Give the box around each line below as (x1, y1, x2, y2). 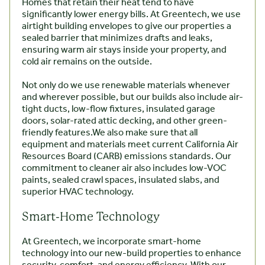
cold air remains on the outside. (22, 53, 154, 72)
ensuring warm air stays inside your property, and (22, 41, 227, 60)
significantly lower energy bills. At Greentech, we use (22, 5, 241, 24)
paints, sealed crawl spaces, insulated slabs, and (22, 171, 219, 190)
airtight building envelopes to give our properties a (22, 17, 231, 36)
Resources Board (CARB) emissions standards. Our (22, 147, 231, 166)
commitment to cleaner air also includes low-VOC (22, 159, 227, 178)
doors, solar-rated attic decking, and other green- (22, 112, 227, 131)
